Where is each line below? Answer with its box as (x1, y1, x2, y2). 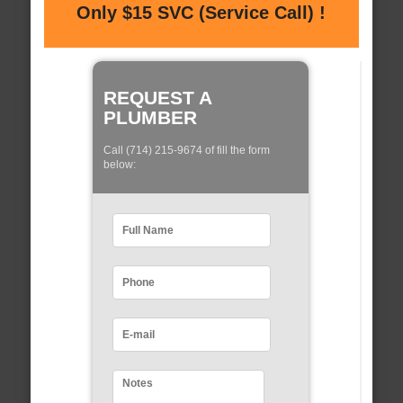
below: (103, 157, 136, 171)
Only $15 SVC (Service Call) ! (76, 3, 327, 23)
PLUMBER (103, 106, 197, 128)
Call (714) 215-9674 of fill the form (103, 143, 270, 157)
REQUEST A (103, 86, 211, 108)
